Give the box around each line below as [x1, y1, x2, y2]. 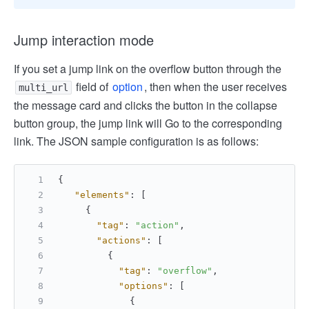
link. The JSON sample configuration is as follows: [14, 132, 259, 149]
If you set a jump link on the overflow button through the [14, 60, 281, 77]
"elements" [74, 189, 130, 200]
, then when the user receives [144, 78, 287, 94]
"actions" [97, 235, 146, 246]
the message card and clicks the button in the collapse [14, 97, 277, 113]
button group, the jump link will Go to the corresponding [14, 114, 282, 131]
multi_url [19, 81, 68, 93]
